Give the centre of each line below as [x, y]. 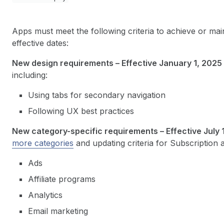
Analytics [45, 195]
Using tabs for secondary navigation [97, 95]
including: [30, 75]
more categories [43, 143]
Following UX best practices [81, 111]
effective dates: [40, 43]
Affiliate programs [62, 179]
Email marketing [58, 211]
